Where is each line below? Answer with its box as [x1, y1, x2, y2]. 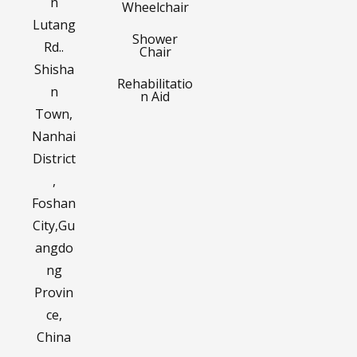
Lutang [32, 15, 76, 33]
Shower [132, 29, 178, 48]
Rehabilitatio [117, 74, 194, 92]
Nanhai [32, 127, 76, 145]
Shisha [33, 60, 74, 78]
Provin [34, 283, 74, 301]
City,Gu [33, 216, 76, 234]
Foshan [32, 194, 76, 212]
